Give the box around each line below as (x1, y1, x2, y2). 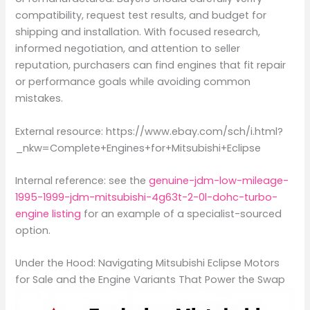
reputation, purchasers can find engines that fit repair (15, 58, 286, 73)
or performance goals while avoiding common (15, 75, 251, 89)
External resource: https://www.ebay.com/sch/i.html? (15, 124, 284, 138)
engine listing (15, 207, 82, 221)
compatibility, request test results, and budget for (15, 8, 267, 23)
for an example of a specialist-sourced (81, 207, 282, 221)
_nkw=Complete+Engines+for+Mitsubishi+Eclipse (15, 140, 262, 155)
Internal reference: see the (15, 174, 149, 188)
